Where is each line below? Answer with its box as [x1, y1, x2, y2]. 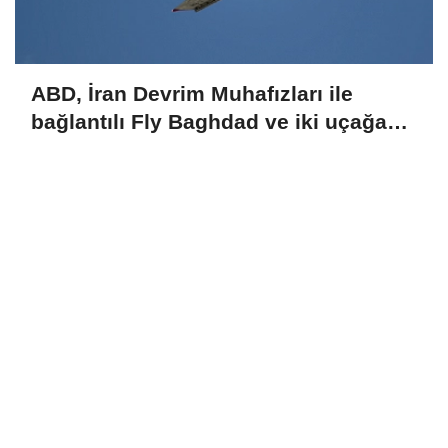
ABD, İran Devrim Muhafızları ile [31, 82, 353, 106]
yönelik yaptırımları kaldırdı [31, 138, 308, 162]
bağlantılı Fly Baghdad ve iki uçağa [31, 110, 387, 134]
